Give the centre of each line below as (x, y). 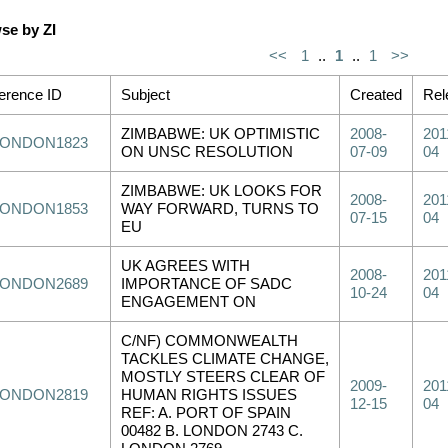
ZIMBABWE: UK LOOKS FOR (221, 191)
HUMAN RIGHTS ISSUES (209, 395)
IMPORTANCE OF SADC (206, 284)
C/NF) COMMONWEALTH (209, 341)
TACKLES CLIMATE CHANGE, (225, 359)
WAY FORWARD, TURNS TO (220, 209)
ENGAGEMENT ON (188, 302)
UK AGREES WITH (185, 266)
